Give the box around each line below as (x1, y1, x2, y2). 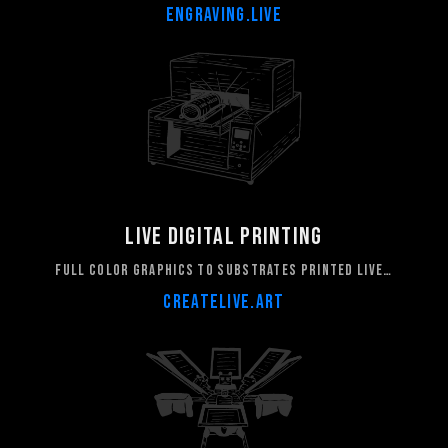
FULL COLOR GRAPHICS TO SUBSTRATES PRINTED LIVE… (55, 260, 393, 280)
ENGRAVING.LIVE (165, 3, 283, 27)
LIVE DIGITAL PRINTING (125, 221, 323, 251)
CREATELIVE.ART (163, 291, 285, 315)
